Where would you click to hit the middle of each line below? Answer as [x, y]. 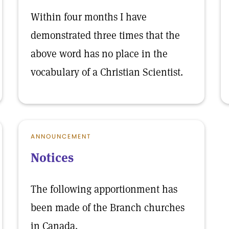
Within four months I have [89, 17]
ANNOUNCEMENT [61, 136]
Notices [52, 158]
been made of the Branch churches [108, 208]
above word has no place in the [99, 54]
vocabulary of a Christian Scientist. [107, 72]
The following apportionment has [104, 189]
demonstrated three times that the [105, 35]
